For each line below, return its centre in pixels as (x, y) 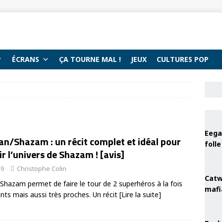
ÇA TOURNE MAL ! (90, 59)
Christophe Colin (42, 168)
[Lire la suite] (140, 194)
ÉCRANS (26, 59)
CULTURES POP (183, 59)
